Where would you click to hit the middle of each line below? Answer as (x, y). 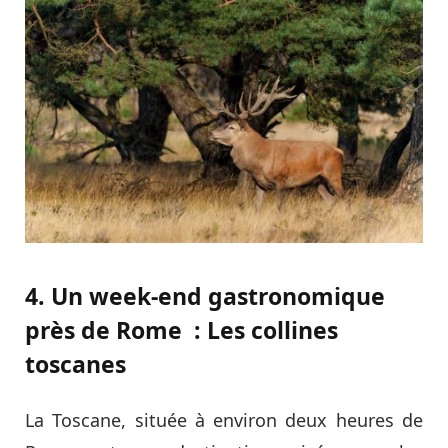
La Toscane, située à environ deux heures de (224, 419)
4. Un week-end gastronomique (205, 295)
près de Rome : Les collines (181, 329)
